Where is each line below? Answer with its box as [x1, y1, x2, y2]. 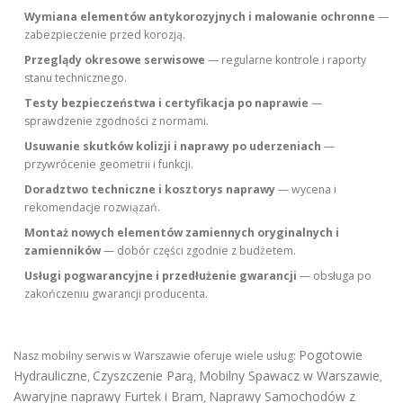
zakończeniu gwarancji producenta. [24, 286, 209, 301]
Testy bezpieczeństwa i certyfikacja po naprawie [24, 95, 309, 111]
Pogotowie [299, 346, 363, 363]
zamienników [24, 243, 102, 258]
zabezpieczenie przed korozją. [24, 27, 186, 42]
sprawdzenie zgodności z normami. [24, 113, 210, 129]
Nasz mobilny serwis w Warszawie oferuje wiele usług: [13, 348, 299, 363]
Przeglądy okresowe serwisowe [24, 52, 206, 67]
